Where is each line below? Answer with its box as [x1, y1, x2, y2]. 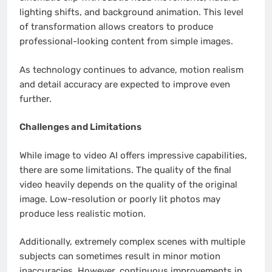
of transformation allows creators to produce [19, 21, 213, 33]
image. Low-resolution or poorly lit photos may [19, 193, 220, 205]
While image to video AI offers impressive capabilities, [19, 149, 247, 161]
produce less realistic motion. [19, 208, 146, 219]
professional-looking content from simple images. [19, 36, 233, 47]
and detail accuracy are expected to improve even [19, 78, 230, 90]
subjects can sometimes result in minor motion [19, 251, 220, 262]
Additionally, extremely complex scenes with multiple [19, 236, 245, 248]
